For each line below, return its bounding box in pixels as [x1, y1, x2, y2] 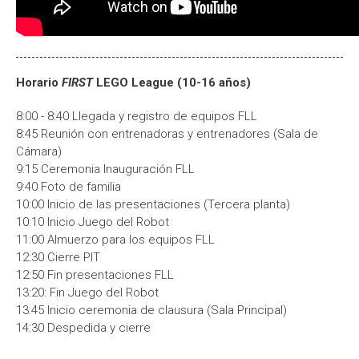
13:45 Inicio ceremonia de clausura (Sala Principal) [16, 303, 287, 317]
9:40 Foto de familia [16, 179, 121, 194]
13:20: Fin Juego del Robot [16, 285, 159, 300]
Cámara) [16, 144, 62, 159]
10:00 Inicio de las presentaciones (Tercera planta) [16, 197, 290, 212]
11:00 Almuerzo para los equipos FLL [16, 232, 215, 247]
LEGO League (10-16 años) [96, 75, 251, 90]
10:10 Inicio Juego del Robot [16, 215, 169, 229]
